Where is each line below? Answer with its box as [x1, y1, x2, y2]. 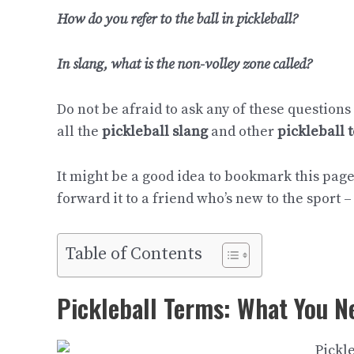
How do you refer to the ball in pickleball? [57, 10, 298, 29]
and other [208, 122, 277, 141]
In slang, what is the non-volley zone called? [57, 55, 312, 74]
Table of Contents [66, 243, 202, 265]
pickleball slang [102, 122, 208, 141]
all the [57, 122, 102, 141]
